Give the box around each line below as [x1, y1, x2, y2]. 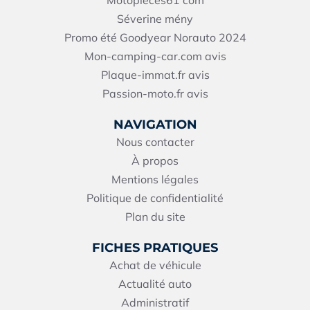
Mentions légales [111, 172, 199, 186]
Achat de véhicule [109, 257, 201, 272]
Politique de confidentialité [86, 190, 224, 205]
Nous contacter [116, 134, 194, 149]
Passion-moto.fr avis [102, 86, 208, 100]
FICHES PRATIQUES [92, 239, 218, 255]
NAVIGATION [113, 116, 197, 132]
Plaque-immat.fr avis [100, 67, 210, 82]
